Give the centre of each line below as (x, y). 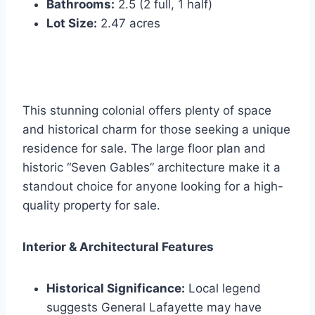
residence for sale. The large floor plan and (144, 149)
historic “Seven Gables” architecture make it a (152, 168)
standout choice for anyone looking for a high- (153, 187)
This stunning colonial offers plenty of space (147, 111)
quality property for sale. (91, 206)
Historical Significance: (116, 289)
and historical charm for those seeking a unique (156, 130)
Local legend (223, 289)
